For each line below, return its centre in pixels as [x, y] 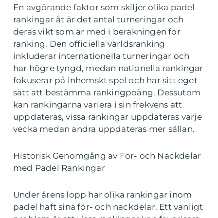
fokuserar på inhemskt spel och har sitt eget [105, 80]
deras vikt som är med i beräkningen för [97, 31]
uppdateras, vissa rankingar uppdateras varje [108, 117]
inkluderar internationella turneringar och [101, 56]
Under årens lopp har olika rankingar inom [103, 194]
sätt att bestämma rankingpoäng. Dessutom [107, 92]
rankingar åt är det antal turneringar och [99, 19]
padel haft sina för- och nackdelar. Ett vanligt [108, 207]
